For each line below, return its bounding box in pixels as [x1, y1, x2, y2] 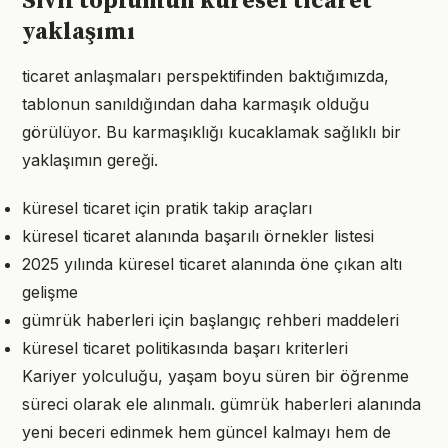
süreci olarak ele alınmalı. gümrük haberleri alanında [22, 394, 421, 414]
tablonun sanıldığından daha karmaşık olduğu [22, 94, 369, 114]
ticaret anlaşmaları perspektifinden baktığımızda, [22, 66, 389, 86]
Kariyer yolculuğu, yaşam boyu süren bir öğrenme [22, 366, 409, 386]
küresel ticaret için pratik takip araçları [22, 198, 312, 218]
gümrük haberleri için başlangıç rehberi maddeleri [22, 310, 399, 330]
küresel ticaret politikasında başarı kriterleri [22, 338, 348, 358]
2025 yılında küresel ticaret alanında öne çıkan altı [22, 254, 402, 274]
